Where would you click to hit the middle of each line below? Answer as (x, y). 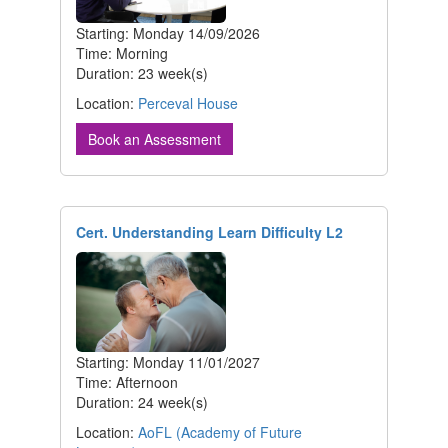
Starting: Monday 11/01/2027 (168, 362)
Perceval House (188, 103)
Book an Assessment (154, 139)
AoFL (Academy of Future (220, 432)
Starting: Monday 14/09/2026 (168, 33)
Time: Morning (122, 53)
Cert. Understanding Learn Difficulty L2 (209, 232)
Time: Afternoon (127, 382)
